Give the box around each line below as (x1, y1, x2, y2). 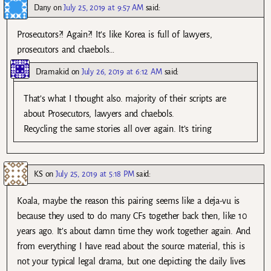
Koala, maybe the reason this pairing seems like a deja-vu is (17, 195, 240, 206)
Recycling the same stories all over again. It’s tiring (24, 123, 212, 134)
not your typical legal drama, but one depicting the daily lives (17, 256, 246, 266)
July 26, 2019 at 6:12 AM (82, 67, 162, 76)
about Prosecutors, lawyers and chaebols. (24, 108, 175, 119)
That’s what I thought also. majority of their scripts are (24, 93, 226, 103)
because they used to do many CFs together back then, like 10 (17, 211, 247, 221)
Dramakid (36, 67, 69, 76)
